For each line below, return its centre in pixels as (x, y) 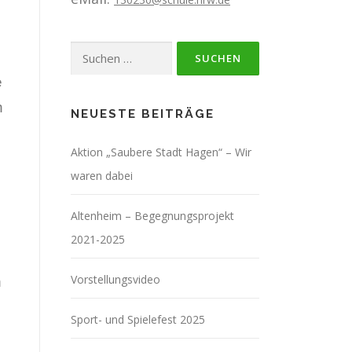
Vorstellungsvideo (115, 279)
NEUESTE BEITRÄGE (143, 114)
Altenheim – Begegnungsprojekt (152, 216)
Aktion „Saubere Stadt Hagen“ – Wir (161, 152)
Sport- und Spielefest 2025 (138, 319)
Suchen (94, 53)
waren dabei (102, 176)
